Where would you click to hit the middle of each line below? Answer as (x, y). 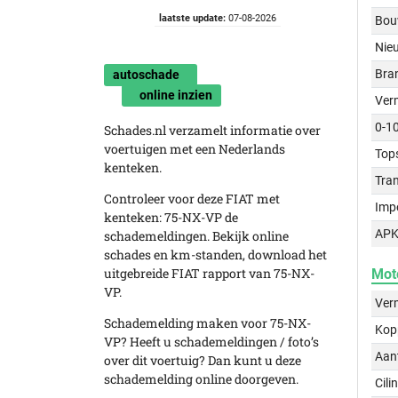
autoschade (146, 75)
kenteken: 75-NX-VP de (171, 217)
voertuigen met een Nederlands (195, 149)
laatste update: (192, 18)
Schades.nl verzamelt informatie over (212, 130)
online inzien (176, 95)
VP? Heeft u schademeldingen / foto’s (211, 342)
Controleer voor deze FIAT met (192, 199)
